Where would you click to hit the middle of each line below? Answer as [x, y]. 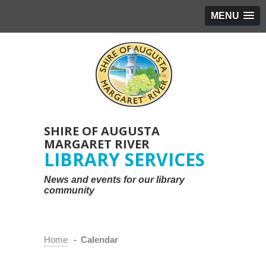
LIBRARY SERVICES [124, 159]
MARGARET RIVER [97, 144]
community [69, 190]
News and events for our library [114, 180]
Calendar [99, 240]
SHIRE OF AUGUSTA [102, 131]
